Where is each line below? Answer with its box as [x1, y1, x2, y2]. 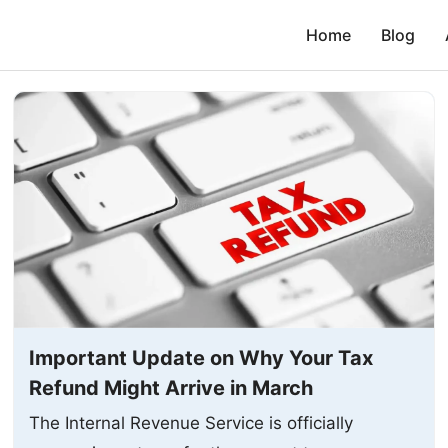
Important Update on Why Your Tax [29, 345, 374, 370]
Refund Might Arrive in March [29, 375, 314, 400]
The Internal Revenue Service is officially [29, 412, 354, 433]
